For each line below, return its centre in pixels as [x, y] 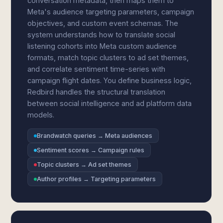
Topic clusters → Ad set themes [84, 165]
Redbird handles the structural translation [97, 92]
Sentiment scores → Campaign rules [91, 150]
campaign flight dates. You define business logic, [110, 80]
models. [41, 115]
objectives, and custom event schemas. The [103, 23]
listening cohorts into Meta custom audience [102, 46]
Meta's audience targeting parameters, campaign [111, 12]
